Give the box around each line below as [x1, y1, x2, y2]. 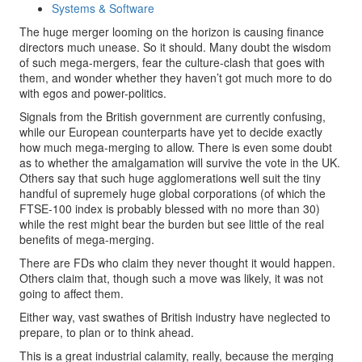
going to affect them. [19, 285, 124, 301]
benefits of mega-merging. [19, 231, 154, 247]
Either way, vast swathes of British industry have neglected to [19, 309, 330, 325]
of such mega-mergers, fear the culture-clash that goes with [19, 54, 325, 70]
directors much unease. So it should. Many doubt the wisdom [19, 39, 331, 55]
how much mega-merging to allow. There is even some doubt [19, 139, 332, 155]
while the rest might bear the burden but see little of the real [19, 216, 324, 232]
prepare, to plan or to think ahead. [19, 324, 194, 340]
